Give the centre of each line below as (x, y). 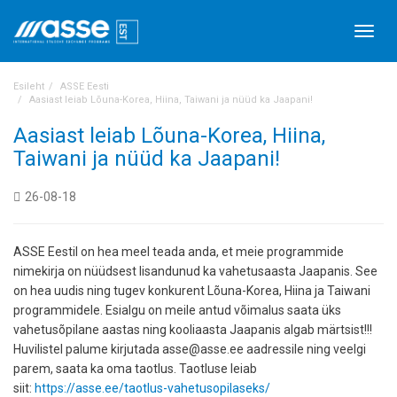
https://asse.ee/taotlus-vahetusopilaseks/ (154, 388)
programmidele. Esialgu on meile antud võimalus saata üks (177, 310)
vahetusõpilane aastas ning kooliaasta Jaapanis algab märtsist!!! (193, 330)
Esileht (29, 86)
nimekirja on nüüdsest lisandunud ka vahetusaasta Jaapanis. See (195, 271)
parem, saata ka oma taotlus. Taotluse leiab (135, 369)
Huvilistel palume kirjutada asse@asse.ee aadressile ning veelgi (190, 349)
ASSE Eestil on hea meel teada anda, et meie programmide (179, 252)
